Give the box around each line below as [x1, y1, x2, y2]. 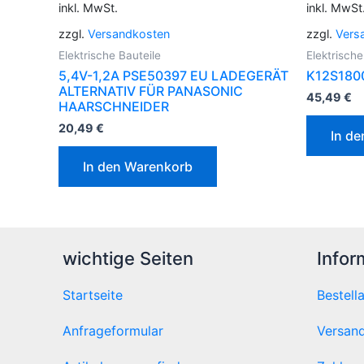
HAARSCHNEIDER [58, 98, 169, 115]
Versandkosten [88, 27, 170, 41]
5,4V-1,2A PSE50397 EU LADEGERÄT [58, 67, 288, 84]
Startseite [63, 286, 123, 303]
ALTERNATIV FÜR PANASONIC [58, 83, 243, 100]
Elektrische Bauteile [58, 49, 161, 63]
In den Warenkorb [83, 158, 193, 175]
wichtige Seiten [63, 247, 194, 269]
